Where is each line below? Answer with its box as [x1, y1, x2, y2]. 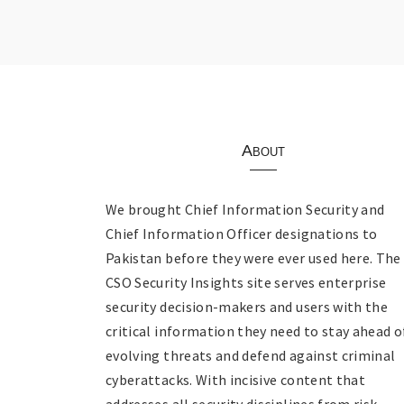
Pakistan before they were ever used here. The [106, 248, 401, 267]
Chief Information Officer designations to [106, 224, 378, 243]
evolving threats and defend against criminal [106, 345, 396, 364]
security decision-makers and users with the [106, 297, 389, 316]
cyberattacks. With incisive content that [106, 370, 366, 389]
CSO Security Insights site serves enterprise [106, 272, 387, 291]
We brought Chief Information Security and [106, 199, 385, 218]
